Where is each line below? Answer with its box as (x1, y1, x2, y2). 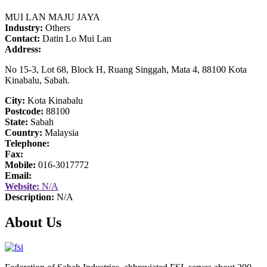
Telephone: (5, 138, 49, 148)
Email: (5, 170, 32, 181)
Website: (5, 181, 39, 191)
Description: (5, 191, 54, 202)
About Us (5, 214, 61, 230)
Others (43, 22, 70, 33)
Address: (5, 44, 41, 54)
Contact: (5, 33, 40, 44)
